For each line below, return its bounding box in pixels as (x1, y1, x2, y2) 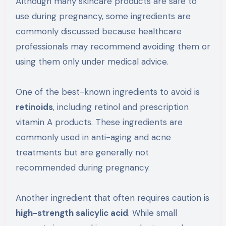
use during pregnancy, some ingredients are (15, 11, 191, 22)
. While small (128, 207, 177, 219)
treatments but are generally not (15, 147, 149, 158)
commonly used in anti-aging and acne (15, 132, 171, 143)
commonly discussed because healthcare (15, 26, 182, 37)
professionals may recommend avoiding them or (15, 41, 210, 52)
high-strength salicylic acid (15, 207, 128, 219)
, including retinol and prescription (52, 101, 189, 113)
